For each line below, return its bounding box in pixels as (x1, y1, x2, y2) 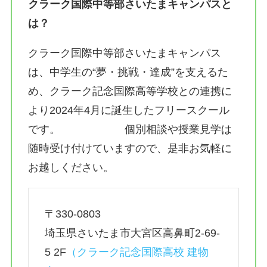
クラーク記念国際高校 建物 (76, 246, 209, 258)
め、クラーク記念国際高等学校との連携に (27, 85, 232, 97)
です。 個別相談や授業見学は (27, 123, 232, 135)
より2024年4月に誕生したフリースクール (27, 104, 229, 116)
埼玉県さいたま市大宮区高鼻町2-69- (44, 226, 220, 239)
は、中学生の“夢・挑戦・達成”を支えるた (27, 66, 228, 78)
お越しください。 (27, 161, 114, 173)
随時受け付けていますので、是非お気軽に (27, 142, 232, 154)
